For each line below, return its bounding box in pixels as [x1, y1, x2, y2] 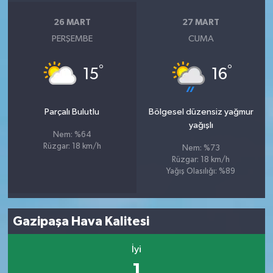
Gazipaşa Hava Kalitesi [13, 214, 150, 228]
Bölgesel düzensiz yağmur [148, 107, 253, 117]
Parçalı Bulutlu [44, 107, 100, 117]
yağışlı [188, 121, 213, 130]
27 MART [182, 18, 220, 27]
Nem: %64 [52, 131, 91, 140]
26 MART [53, 18, 91, 27]
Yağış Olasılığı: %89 [166, 168, 236, 176]
